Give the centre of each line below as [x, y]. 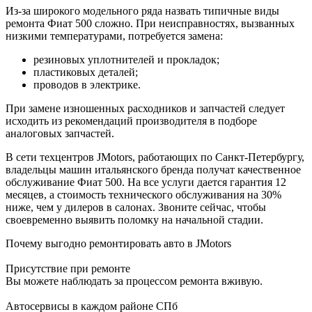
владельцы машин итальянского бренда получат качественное [153, 170]
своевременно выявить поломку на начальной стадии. [134, 220]
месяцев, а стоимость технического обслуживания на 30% [143, 195]
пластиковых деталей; [86, 72]
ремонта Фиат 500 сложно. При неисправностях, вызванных [150, 24]
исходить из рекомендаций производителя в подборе [131, 121]
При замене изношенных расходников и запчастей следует [145, 109]
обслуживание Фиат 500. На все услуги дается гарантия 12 [146, 182]
